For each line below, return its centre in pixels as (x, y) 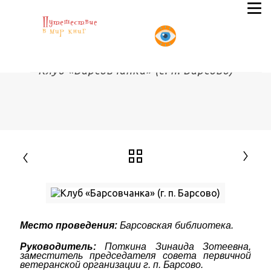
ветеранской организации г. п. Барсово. (112, 265)
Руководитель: (58, 247)
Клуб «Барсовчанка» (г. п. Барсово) (135, 70)
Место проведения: (69, 225)
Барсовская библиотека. (175, 225)
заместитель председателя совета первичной (135, 256)
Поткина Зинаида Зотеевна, (174, 247)
